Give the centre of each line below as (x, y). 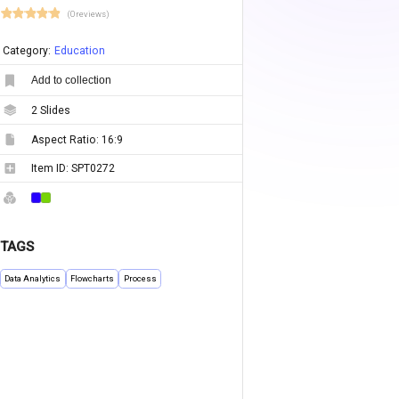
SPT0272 (93, 169)
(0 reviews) (88, 13)
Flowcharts (93, 279)
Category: (26, 51)
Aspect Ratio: (66, 139)
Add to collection (71, 81)
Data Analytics (33, 279)
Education (79, 51)
